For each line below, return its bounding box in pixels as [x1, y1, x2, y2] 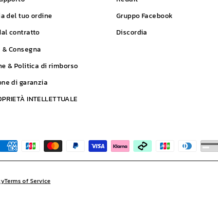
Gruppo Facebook [116, 11, 173, 21]
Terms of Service [4, 176, 51, 185]
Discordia [116, 27, 147, 38]
